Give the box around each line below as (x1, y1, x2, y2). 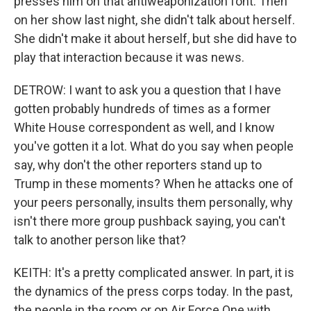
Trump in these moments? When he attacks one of (14, 176, 294, 191)
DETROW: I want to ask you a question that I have (14, 83, 281, 97)
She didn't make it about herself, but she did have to (14, 31, 296, 46)
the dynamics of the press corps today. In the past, (14, 284, 292, 299)
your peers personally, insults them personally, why (14, 195, 293, 210)
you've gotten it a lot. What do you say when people (14, 139, 294, 153)
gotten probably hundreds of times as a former (14, 101, 271, 116)
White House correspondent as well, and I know (14, 120, 275, 135)
